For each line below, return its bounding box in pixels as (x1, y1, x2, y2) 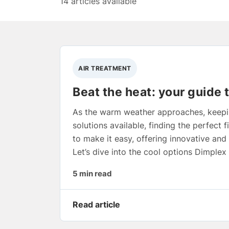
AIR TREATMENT (78, 64, 131, 72)
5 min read (73, 169, 112, 178)
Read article (73, 199, 120, 210)
